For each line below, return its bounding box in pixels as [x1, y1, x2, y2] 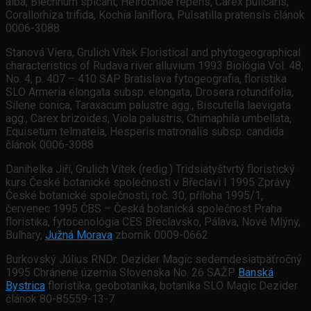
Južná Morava [45, 228, 112, 242]
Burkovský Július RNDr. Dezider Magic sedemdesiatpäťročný [6, 253, 302, 267]
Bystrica [6, 279, 45, 293]
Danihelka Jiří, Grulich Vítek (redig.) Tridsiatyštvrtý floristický [6, 162, 295, 176]
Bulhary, [6, 228, 45, 242]
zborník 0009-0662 [112, 228, 208, 242]
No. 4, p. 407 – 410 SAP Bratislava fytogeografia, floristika [6, 72, 287, 86]
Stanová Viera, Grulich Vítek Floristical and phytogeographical [6, 46, 301, 60]
